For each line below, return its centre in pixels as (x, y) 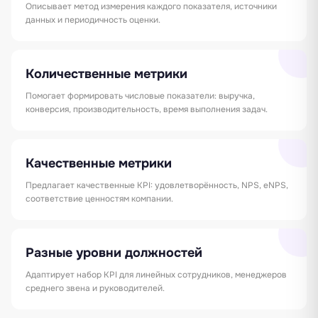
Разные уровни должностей (114, 252)
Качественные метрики (99, 163)
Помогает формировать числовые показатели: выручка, (140, 95)
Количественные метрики (106, 73)
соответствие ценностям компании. (99, 198)
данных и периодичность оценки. (93, 20)
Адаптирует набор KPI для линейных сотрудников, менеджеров (156, 274)
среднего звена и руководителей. (95, 288)
